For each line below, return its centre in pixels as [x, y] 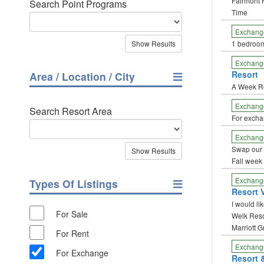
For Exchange [82, 253]
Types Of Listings [74, 184]
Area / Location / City [82, 76]
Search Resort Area [71, 111]
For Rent [72, 233]
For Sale [72, 214]
